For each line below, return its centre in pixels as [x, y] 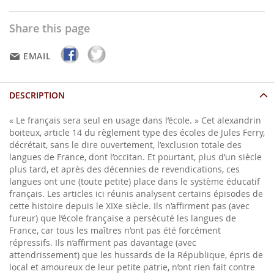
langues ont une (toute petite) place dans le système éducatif [135, 182]
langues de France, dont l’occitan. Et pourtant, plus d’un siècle [135, 157]
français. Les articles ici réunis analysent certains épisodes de [136, 194]
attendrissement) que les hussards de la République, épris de [136, 255]
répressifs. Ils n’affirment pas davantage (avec [103, 243]
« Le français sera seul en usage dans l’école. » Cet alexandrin [135, 120]
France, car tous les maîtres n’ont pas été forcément [115, 231]
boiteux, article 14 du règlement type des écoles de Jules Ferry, [137, 133]
